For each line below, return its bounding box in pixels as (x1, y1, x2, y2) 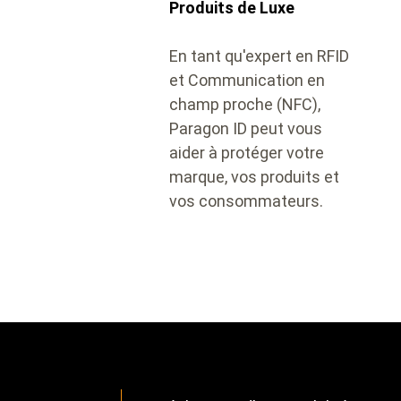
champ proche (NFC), (169, 95, 320, 114)
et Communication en (169, 71, 325, 90)
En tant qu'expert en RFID (169, 47, 349, 65)
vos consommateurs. (169, 192, 323, 210)
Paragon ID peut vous (169, 119, 322, 138)
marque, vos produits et (169, 167, 339, 186)
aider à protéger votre (169, 143, 324, 162)
